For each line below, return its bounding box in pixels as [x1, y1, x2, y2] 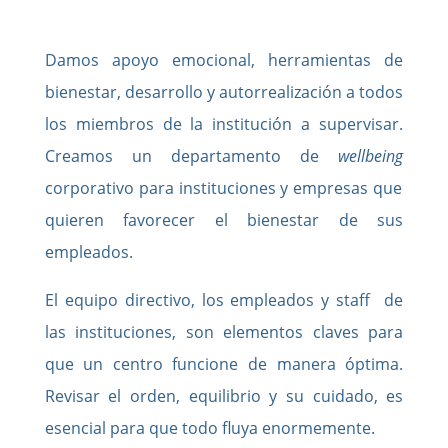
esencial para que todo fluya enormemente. [44, 416, 375, 439]
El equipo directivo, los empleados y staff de [44, 288, 404, 311]
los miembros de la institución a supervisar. [44, 112, 404, 135]
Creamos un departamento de [44, 144, 339, 167]
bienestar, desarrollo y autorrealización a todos [44, 80, 404, 103]
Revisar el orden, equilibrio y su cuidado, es [44, 384, 404, 407]
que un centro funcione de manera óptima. [44, 352, 404, 375]
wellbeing [338, 144, 404, 167]
